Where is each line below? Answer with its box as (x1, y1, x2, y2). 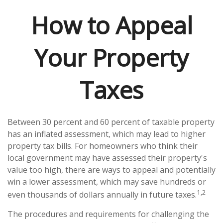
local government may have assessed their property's (7, 152, 207, 163)
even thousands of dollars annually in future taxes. (7, 189, 197, 201)
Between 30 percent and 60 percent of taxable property (7, 116, 215, 127)
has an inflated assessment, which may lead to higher (7, 128, 206, 139)
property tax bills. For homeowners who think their (7, 140, 198, 151)
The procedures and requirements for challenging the (7, 209, 209, 220)
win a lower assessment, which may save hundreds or (7, 176, 206, 187)
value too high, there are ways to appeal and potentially (7, 164, 216, 175)
